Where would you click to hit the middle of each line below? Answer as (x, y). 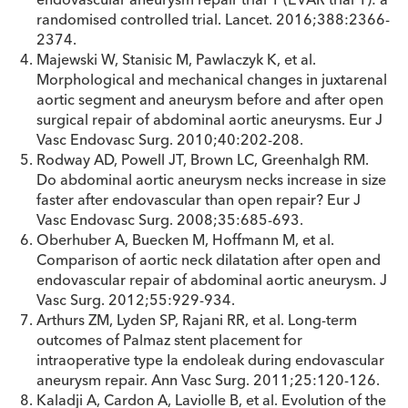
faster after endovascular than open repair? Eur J (199, 199)
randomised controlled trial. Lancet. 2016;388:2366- (213, 19)
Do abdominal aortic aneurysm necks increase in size (211, 179)
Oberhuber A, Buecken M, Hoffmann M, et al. (185, 240)
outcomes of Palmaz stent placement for (169, 340)
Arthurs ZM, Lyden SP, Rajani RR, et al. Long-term (197, 320)
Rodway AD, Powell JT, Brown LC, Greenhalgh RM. (203, 159)
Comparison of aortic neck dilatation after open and (209, 260)
